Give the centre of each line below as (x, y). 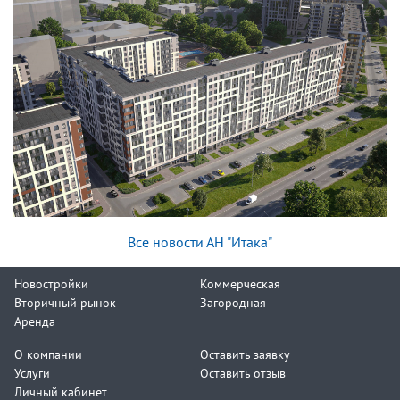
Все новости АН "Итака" (200, 242)
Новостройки (51, 284)
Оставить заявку (245, 354)
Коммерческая (240, 284)
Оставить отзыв (243, 373)
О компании (48, 354)
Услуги (32, 373)
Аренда (35, 321)
